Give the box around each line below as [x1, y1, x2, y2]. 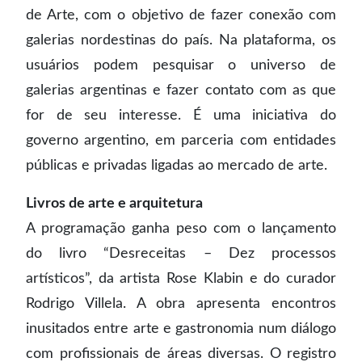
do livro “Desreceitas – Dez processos [26, 246, 336, 260]
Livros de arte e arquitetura [26, 196, 203, 210]
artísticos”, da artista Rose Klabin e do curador [26, 271, 336, 285]
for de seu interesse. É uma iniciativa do [26, 108, 336, 122]
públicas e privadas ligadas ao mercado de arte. [26, 158, 327, 172]
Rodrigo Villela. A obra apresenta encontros [26, 297, 336, 310]
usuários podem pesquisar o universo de [26, 58, 336, 72]
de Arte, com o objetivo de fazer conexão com [26, 8, 336, 22]
